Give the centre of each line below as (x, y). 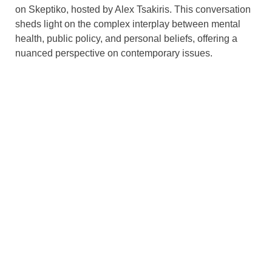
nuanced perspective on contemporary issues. (114, 53)
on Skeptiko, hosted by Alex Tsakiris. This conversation (133, 9)
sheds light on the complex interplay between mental (128, 24)
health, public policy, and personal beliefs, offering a (126, 38)
